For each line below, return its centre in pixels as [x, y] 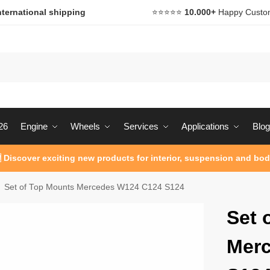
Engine [34, 127]
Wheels [85, 127]
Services [141, 127]
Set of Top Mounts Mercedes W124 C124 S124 [95, 187]
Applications [205, 127]
